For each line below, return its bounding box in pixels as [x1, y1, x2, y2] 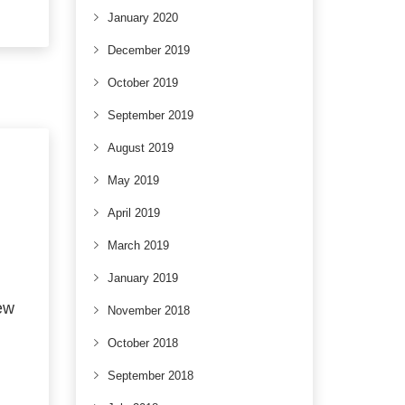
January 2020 [107, 11, 178, 24]
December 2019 [107, 43, 190, 57]
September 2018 [107, 369, 193, 382]
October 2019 [107, 76, 178, 89]
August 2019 [107, 141, 174, 155]
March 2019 [107, 239, 169, 252]
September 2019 [107, 108, 193, 122]
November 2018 [107, 304, 190, 317]
